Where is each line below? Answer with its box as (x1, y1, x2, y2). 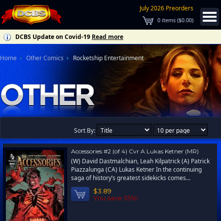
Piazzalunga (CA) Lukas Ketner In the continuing (71, 165, 202, 174)
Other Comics (26, 54, 64, 62)
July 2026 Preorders (140, 4, 193, 12)
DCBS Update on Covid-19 (14, 33, 92, 41)
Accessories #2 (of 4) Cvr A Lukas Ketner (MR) (71, 147, 199, 155)
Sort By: (74, 126, 97, 135)
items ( (160, 16, 179, 24)
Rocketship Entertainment (73, 54, 144, 62)
